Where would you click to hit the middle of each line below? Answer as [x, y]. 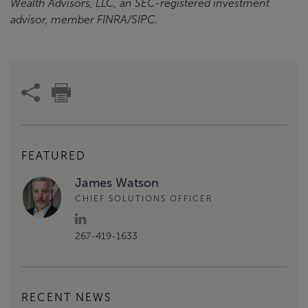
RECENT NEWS [67, 297]
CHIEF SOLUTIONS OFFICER [144, 198]
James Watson [117, 183]
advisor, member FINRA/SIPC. [84, 20]
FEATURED [54, 156]
